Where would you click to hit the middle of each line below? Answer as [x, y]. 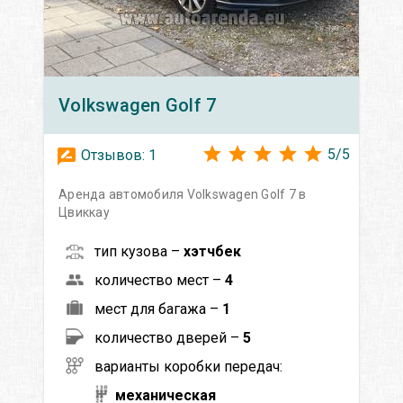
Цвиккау [84, 212]
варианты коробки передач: [188, 366]
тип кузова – [139, 251]
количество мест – [160, 280]
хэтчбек [212, 251]
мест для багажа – [158, 309]
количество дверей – [169, 337]
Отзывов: [113, 155]
